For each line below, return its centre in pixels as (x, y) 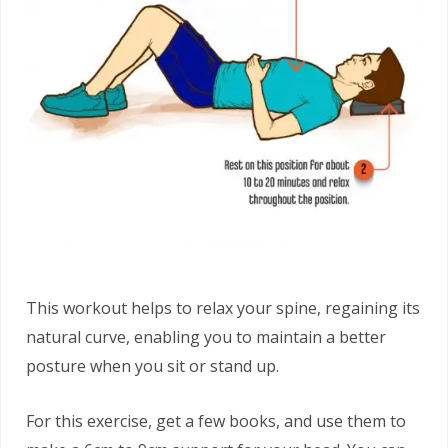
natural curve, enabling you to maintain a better (206, 336)
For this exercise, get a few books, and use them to (216, 420)
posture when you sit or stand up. (152, 365)
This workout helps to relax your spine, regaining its (223, 307)
